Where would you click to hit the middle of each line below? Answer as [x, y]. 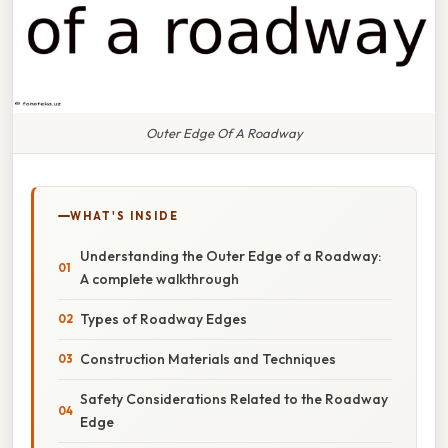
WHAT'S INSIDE [124, 215]
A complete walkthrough [159, 278]
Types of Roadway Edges [163, 318]
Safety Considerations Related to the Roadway [234, 398]
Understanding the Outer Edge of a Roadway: [230, 255]
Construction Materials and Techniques [208, 358]
